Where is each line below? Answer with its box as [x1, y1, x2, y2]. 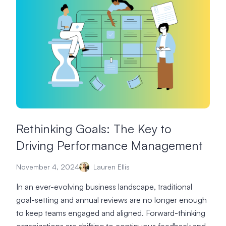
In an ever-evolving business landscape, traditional [16, 182, 192, 192]
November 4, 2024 [16, 162, 79, 171]
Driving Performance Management [16, 138, 203, 153]
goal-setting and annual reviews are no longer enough [16, 195, 207, 205]
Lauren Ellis [93, 162, 130, 171]
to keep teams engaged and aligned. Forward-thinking [16, 208, 205, 218]
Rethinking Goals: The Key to [16, 121, 172, 136]
